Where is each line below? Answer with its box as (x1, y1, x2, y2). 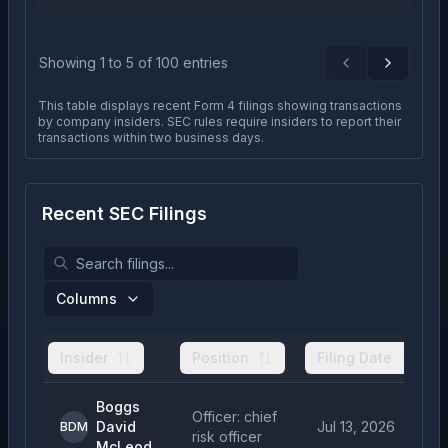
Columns (56, 290, 117, 307)
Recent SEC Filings (42, 203, 207, 224)
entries (179, 54, 228, 71)
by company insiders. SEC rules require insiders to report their (38, 114, 401, 129)
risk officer (192, 428, 262, 445)
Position (192, 349, 249, 366)
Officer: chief (192, 408, 277, 425)
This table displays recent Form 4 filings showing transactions (38, 98, 402, 113)
